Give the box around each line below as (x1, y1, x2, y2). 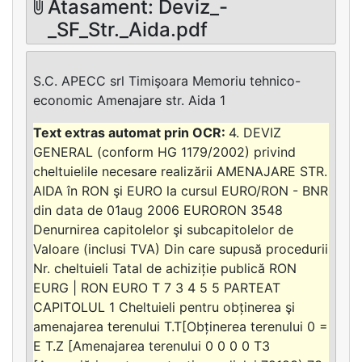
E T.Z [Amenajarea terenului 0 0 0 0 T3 (33, 337, 270, 354)
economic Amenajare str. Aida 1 (33, 91, 225, 108)
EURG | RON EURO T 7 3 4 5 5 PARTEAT (33, 279, 280, 296)
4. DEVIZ (229, 124, 281, 141)
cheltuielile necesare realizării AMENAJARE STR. (33, 162, 327, 179)
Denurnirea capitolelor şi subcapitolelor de (33, 221, 293, 238)
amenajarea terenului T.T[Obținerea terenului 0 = (33, 318, 328, 335)
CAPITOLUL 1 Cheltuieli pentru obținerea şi (33, 298, 295, 315)
